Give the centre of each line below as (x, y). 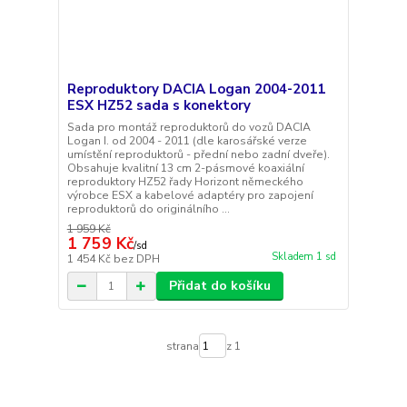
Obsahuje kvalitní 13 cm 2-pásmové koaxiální (185, 169)
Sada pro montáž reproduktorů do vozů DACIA (189, 128)
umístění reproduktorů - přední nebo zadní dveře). (198, 155)
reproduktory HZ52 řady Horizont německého (185, 182)
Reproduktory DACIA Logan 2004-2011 (196, 89)
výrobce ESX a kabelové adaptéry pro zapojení (190, 196)
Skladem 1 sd (303, 257)
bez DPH (136, 259)
